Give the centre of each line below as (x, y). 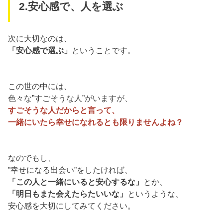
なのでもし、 (32, 158)
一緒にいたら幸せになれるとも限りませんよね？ (96, 122)
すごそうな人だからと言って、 (64, 110)
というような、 (156, 194)
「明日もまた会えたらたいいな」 (68, 194)
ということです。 (104, 51)
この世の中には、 (40, 86)
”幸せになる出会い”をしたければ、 (70, 170)
